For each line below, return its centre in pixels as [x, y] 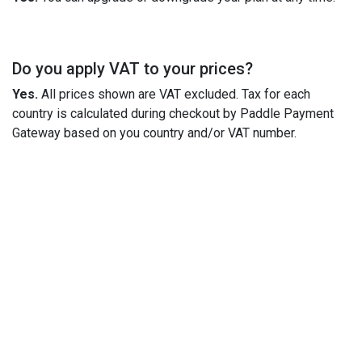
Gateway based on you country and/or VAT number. [154, 133]
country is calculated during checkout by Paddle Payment [173, 113]
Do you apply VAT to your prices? [133, 68]
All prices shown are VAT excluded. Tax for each [174, 94]
